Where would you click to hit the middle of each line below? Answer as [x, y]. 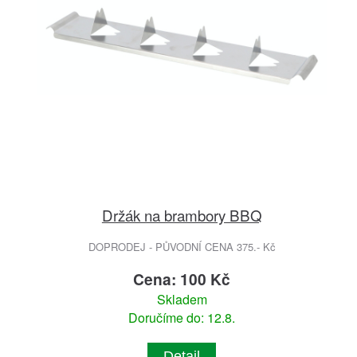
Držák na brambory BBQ [182, 214]
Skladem [182, 299]
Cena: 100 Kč [182, 279]
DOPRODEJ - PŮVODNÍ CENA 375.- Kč [182, 246]
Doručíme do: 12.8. [182, 317]
